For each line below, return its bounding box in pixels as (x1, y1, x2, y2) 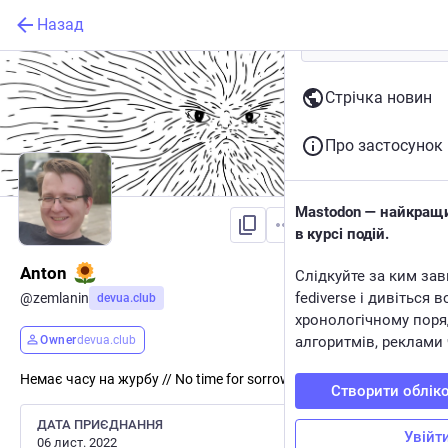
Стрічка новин (325, 88, 432, 107)
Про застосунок (325, 136, 443, 155)
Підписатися (320, 216, 410, 234)
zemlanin (33, 289, 89, 306)
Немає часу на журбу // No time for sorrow (20, 370, 291, 387)
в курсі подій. (295, 225, 389, 243)
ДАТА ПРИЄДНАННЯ (37, 416, 163, 432)
